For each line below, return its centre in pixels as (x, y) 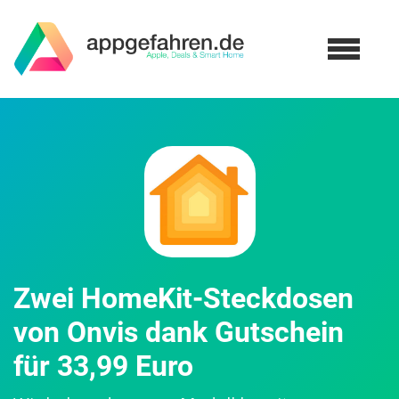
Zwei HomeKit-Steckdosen (183, 298)
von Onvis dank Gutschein (179, 332)
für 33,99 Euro (103, 366)
